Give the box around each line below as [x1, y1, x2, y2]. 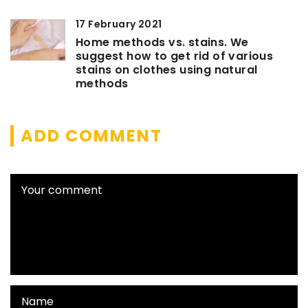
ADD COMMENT [21, 124, 162, 147]
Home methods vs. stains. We [76, 34, 249, 50]
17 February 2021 [76, 16, 162, 31]
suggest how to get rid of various [76, 47, 274, 64]
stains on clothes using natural [76, 61, 258, 78]
